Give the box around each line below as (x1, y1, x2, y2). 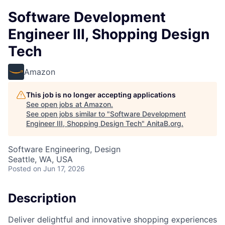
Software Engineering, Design (8, 144, 121, 154)
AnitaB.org (147, 119, 181, 128)
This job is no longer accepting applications (26, 90, 176, 99)
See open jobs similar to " (26, 109, 110, 118)
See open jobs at (26, 100, 84, 108)
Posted (8, 164, 31, 173)
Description (8, 191, 76, 205)
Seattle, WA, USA (8, 154, 73, 164)
